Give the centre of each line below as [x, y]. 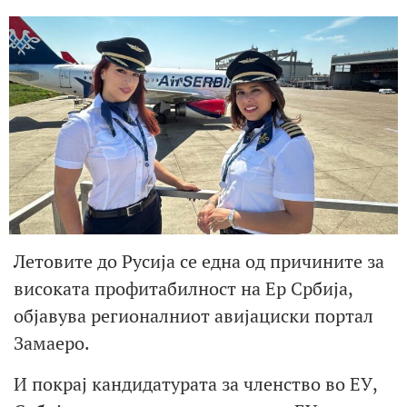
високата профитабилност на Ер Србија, [183, 289]
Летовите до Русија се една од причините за [199, 262]
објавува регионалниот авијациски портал [194, 316]
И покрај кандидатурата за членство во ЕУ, [195, 383]
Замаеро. [52, 343]
